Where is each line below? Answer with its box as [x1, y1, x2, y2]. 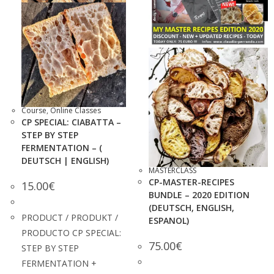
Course [21, 105, 46, 116]
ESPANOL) [149, 214, 189, 226]
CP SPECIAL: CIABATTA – [21, 116, 121, 128]
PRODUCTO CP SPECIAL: [21, 226, 121, 239]
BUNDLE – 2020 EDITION [149, 188, 250, 201]
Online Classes [50, 105, 101, 116]
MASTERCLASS [149, 165, 196, 176]
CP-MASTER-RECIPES [149, 176, 234, 188]
